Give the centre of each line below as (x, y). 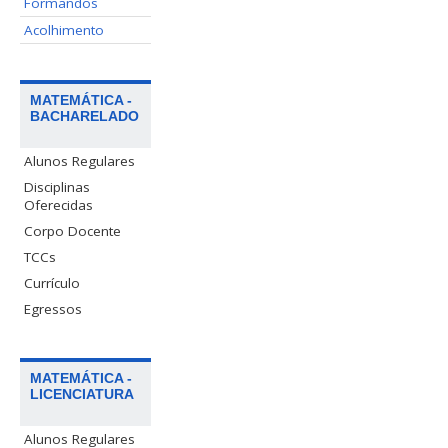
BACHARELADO (85, 115)
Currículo (52, 282)
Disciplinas (57, 186)
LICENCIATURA (82, 393)
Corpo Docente (73, 230)
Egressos (53, 308)
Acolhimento (64, 29)
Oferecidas (59, 204)
